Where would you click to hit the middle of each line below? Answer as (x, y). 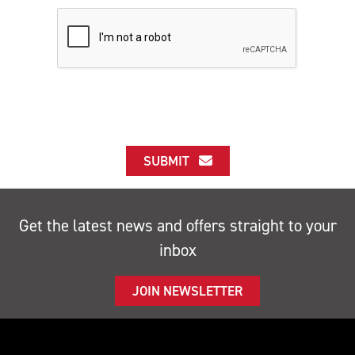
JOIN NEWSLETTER (187, 290)
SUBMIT (171, 160)
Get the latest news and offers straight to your (177, 225)
